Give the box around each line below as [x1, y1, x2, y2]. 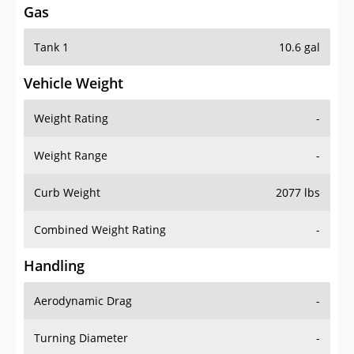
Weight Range [34, 116, 107, 132]
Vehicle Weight [24, 42, 123, 62]
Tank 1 [34, 8, 69, 24]
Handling [24, 224, 85, 244]
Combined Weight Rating [34, 190, 166, 206]
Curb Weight [34, 153, 100, 169]
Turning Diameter [34, 299, 128, 314]
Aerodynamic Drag [34, 262, 132, 277]
